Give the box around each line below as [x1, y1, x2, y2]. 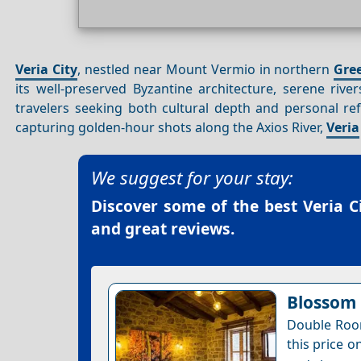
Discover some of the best [91, 195, 303, 218]
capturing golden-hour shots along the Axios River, [15, 118, 327, 136]
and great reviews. [91, 218, 234, 240]
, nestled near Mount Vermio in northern [77, 60, 334, 78]
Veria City [15, 60, 78, 78]
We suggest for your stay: [91, 165, 293, 191]
